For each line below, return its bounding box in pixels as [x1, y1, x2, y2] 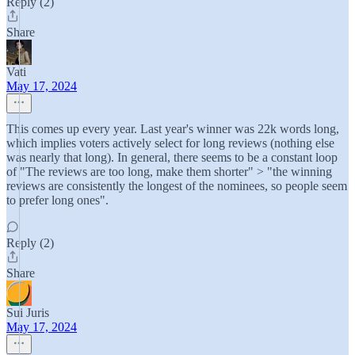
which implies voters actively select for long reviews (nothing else [6, 136, 334, 150]
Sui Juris [6, 306, 49, 319]
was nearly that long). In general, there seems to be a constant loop [6, 151, 338, 164]
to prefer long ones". [6, 193, 109, 207]
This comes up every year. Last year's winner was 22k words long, [6, 122, 339, 136]
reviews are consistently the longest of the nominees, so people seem [6, 179, 347, 193]
